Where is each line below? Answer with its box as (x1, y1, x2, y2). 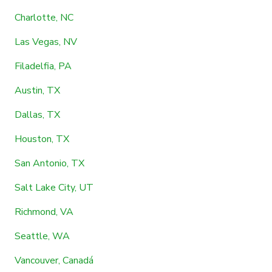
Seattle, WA (15, 229, 70, 243)
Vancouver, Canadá (15, 253, 93, 267)
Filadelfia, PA (15, 59, 72, 73)
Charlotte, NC (15, 10, 73, 24)
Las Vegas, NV (15, 35, 77, 49)
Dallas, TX (15, 107, 60, 121)
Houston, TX (15, 132, 69, 146)
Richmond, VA (15, 205, 73, 219)
